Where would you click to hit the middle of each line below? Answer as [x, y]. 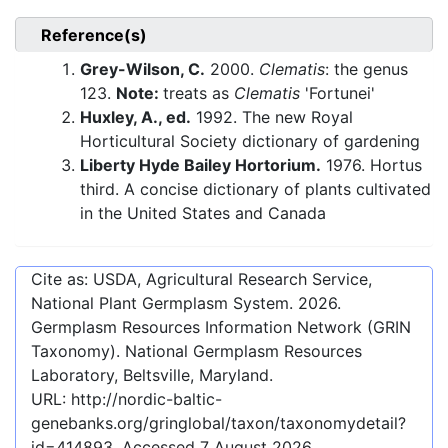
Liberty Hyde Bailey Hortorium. [200, 165]
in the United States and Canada [203, 213]
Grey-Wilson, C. [142, 69]
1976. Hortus [371, 165]
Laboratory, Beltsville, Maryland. [152, 375]
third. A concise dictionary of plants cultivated [255, 189]
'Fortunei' [337, 93]
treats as [198, 93]
